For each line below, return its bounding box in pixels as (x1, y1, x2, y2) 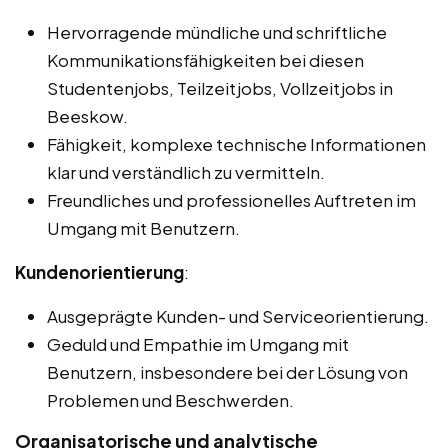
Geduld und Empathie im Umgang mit (47, 333, 349, 356)
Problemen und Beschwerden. (47, 389, 294, 412)
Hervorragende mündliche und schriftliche (47, 21, 387, 44)
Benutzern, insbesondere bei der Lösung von (47, 361, 408, 384)
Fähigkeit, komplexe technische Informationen (47, 133, 426, 156)
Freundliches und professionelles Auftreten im (47, 189, 416, 212)
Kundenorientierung (15, 261, 184, 284)
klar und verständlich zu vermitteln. (47, 161, 325, 184)
